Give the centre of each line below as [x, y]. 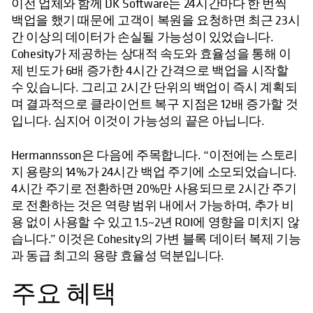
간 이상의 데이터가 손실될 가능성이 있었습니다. [143, 37]
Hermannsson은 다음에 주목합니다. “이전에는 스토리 [155, 155]
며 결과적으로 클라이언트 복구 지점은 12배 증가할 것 [155, 104]
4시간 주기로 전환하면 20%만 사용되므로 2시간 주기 [154, 189]
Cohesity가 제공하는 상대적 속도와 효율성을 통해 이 [151, 54]
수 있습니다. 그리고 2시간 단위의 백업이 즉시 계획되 [154, 87]
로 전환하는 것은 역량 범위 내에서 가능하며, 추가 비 [153, 205]
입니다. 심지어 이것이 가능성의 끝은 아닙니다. [138, 121]
